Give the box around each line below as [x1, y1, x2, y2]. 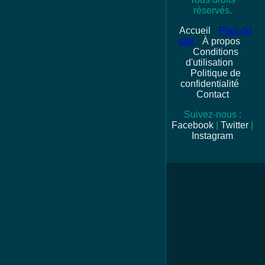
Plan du [219, 25, 251, 35]
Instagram [192, 130, 233, 141]
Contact [196, 89, 229, 99]
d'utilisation [186, 57, 233, 67]
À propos [202, 35, 240, 46]
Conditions [192, 46, 238, 57]
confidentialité [180, 78, 239, 89]
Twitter [221, 119, 248, 130]
